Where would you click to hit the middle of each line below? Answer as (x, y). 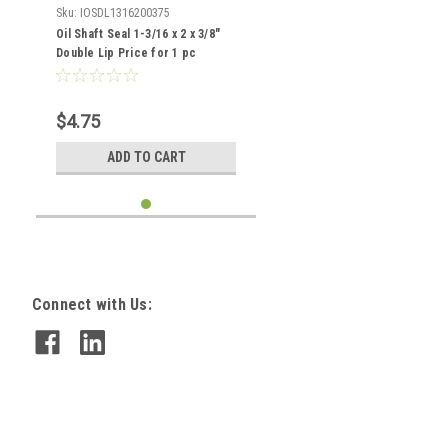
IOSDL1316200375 (125, 13)
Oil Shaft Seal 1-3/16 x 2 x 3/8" (138, 34)
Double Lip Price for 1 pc (126, 53)
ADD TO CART (146, 157)
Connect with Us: (91, 304)
